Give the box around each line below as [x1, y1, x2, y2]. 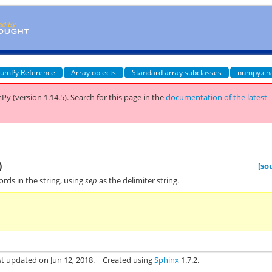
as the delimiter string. [97, 174, 180, 186]
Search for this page [70, 92, 142, 103]
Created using [103, 254, 155, 265]
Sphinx [154, 254, 180, 265]
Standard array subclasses [132, 67, 222, 78]
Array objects [71, 67, 117, 78]
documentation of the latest [166, 92, 268, 103]
